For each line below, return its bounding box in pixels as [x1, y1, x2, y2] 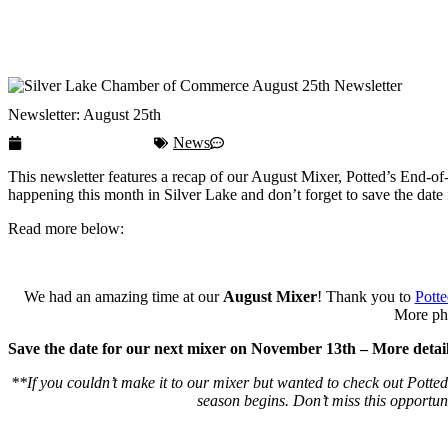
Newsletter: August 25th [8, 105, 161, 123]
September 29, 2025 [27, 134, 154, 152]
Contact [8, 35, 83, 60]
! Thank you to [316, 288, 415, 306]
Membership [8, 9, 127, 34]
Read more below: [8, 220, 124, 238]
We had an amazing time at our [23, 288, 223, 306]
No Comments [229, 134, 321, 152]
